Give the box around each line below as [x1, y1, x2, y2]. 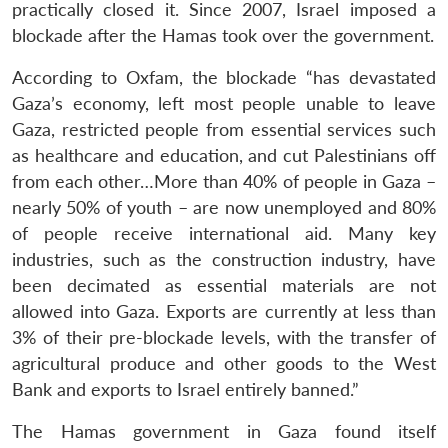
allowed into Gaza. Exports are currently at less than [12, 300, 436, 322]
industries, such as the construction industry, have [12, 248, 436, 270]
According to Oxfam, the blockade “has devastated [12, 66, 436, 88]
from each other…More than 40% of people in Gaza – [12, 170, 436, 192]
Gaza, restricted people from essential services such [12, 118, 436, 140]
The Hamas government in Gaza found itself [12, 420, 436, 442]
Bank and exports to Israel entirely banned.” [12, 378, 359, 400]
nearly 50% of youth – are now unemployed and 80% [12, 196, 436, 218]
